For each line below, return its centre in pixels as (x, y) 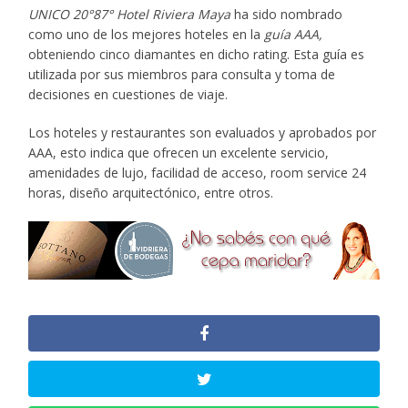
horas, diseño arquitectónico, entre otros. (151, 193)
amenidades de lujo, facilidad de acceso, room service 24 (198, 173)
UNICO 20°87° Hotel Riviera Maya (130, 15)
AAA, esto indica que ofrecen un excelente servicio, (179, 153)
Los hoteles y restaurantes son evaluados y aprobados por (203, 133)
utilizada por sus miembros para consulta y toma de (182, 75)
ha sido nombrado (287, 15)
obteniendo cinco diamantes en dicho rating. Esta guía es (197, 55)
